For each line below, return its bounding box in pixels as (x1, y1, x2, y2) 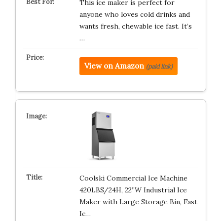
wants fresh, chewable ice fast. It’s (79, 22, 192, 31)
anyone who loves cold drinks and (79, 10, 190, 19)
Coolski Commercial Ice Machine (79, 174, 187, 183)
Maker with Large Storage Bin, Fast (79, 197, 197, 206)
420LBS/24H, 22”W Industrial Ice (79, 185, 187, 194)
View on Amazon (84, 61, 144, 71)
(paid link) (146, 63, 173, 70)
